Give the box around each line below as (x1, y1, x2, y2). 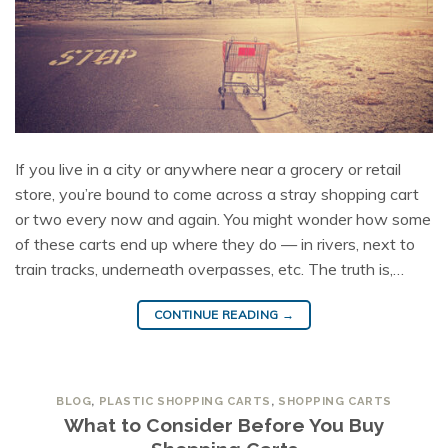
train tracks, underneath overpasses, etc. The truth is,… (15, 259, 404, 280)
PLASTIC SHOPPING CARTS (98, 394, 271, 409)
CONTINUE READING (153, 307, 282, 323)
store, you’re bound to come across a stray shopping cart (15, 184, 419, 205)
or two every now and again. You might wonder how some (15, 209, 431, 230)
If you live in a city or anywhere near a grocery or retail (15, 159, 401, 180)
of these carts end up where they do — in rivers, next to (15, 234, 415, 255)
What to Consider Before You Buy (63, 413, 385, 436)
